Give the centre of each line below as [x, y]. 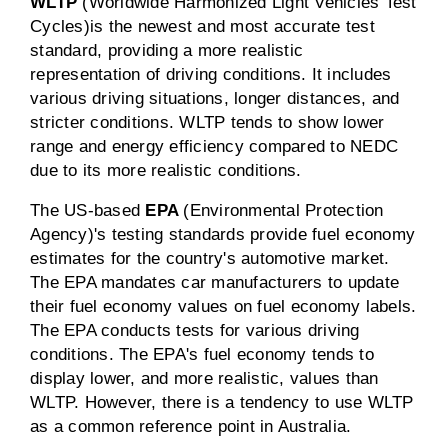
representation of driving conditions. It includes [211, 74]
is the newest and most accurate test [232, 26]
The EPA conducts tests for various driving [195, 330]
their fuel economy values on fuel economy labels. [223, 306]
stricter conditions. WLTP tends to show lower [207, 122]
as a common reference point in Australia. [191, 426]
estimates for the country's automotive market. [210, 258]
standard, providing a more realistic [166, 50]
